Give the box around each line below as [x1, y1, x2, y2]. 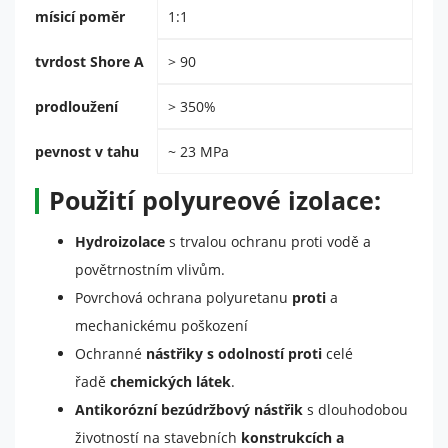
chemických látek [110, 372, 231, 391]
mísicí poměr [35, 7, 125, 26]
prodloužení [35, 97, 118, 116]
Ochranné [75, 344, 146, 363]
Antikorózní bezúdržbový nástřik [75, 400, 303, 419]
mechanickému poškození [75, 316, 248, 335]
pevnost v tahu [35, 142, 139, 161]
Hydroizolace [75, 232, 165, 251]
